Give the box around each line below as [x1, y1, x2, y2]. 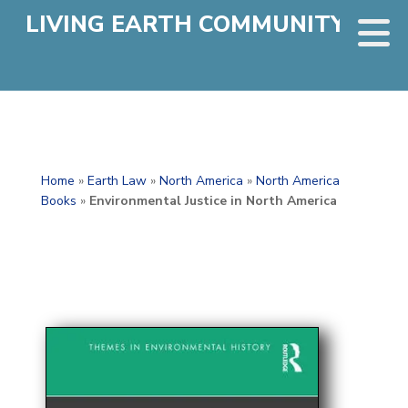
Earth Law [87, 172, 147, 189]
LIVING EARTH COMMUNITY [25, 9, 345, 40]
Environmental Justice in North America [88, 192, 337, 209]
